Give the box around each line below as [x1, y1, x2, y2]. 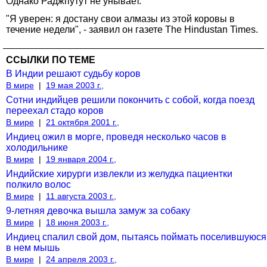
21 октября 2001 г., [46, 117, 119, 127]
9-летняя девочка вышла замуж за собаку [6, 205, 190, 216]
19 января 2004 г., [46, 154, 116, 164]
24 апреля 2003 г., [46, 254, 117, 264]
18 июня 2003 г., [46, 217, 109, 227]
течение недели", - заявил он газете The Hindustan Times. [6, 24, 258, 35]
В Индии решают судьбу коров [6, 68, 141, 79]
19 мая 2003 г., [46, 80, 104, 90]
